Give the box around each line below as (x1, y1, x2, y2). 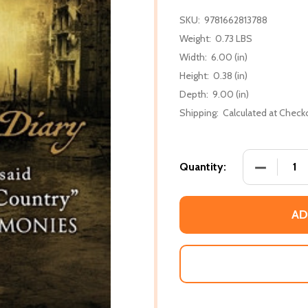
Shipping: (179, 106, 219, 119)
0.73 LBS (215, 32, 252, 45)
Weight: (179, 32, 211, 45)
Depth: (179, 87, 208, 100)
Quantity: (179, 159, 226, 173)
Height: (179, 69, 209, 82)
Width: (179, 50, 207, 63)
